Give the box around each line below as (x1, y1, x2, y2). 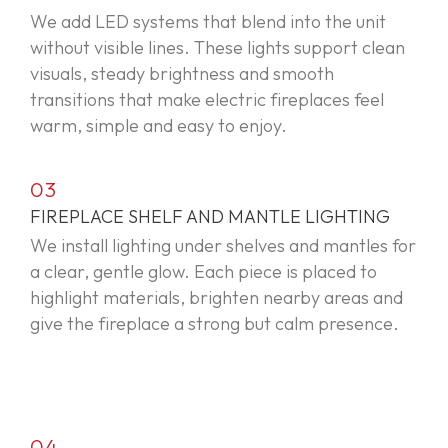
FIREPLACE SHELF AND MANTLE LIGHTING (30, 205, 390, 229)
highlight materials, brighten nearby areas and (30, 286, 403, 310)
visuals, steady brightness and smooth (30, 62, 334, 86)
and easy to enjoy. (139, 114, 287, 138)
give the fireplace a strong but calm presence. (30, 312, 399, 336)
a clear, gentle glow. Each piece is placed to (30, 260, 377, 284)
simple (86, 114, 139, 138)
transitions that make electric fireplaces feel (30, 88, 384, 112)
